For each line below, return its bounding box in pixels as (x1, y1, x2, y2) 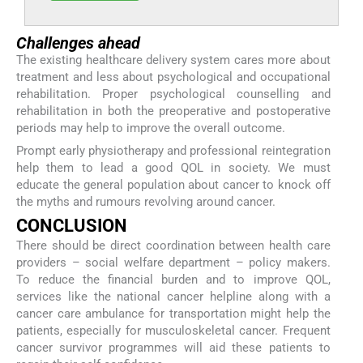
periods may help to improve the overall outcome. (16, 120, 285, 135)
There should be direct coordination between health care (16, 238, 331, 254)
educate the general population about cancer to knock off (16, 177, 331, 192)
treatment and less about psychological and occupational (16, 69, 331, 84)
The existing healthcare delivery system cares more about (16, 52, 331, 67)
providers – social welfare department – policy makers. (16, 255, 331, 271)
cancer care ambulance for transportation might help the (16, 306, 331, 322)
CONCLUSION (16, 216, 127, 237)
